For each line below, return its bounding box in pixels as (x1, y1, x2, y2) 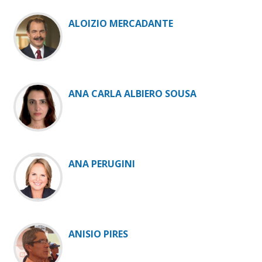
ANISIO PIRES (68, 227, 128, 241)
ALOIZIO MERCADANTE (68, 17, 173, 30)
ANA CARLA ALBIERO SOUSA (68, 87, 196, 101)
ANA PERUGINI (68, 157, 135, 171)
